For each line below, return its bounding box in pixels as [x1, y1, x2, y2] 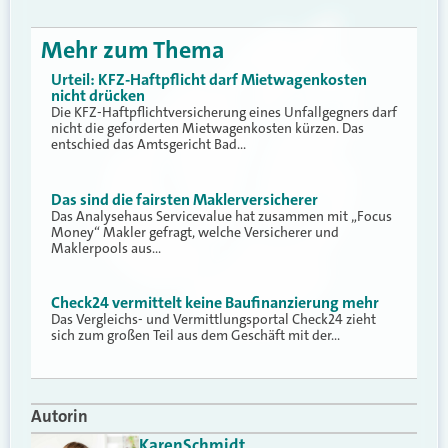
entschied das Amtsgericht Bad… [51, 135, 246, 154]
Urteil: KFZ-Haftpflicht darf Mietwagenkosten [51, 69, 367, 91]
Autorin [31, 404, 88, 427]
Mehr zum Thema [41, 34, 225, 67]
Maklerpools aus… [51, 238, 161, 257]
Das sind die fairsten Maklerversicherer [51, 188, 318, 210]
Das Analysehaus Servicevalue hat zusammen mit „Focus [51, 206, 392, 225]
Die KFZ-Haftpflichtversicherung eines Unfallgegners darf [51, 103, 397, 122]
